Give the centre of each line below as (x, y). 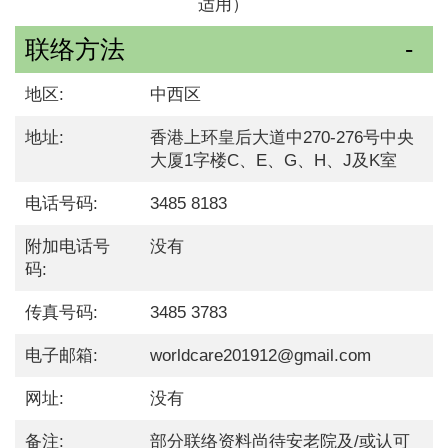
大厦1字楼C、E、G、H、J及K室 (274, 161)
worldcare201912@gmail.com (261, 356)
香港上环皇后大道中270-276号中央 (282, 138)
